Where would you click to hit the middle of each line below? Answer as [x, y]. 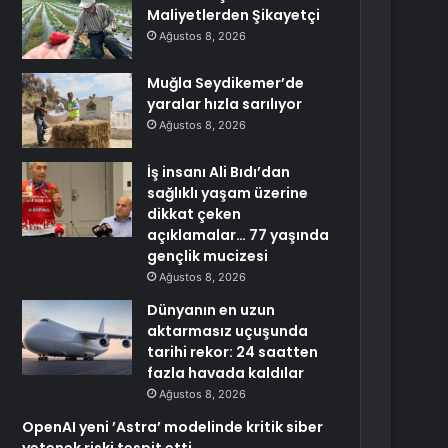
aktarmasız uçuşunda [228, 331]
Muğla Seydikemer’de [226, 83]
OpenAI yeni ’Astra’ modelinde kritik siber [173, 427]
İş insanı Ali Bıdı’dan [219, 172]
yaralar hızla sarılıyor [225, 104]
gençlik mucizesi [208, 256]
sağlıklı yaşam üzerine [228, 193]
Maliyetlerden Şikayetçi [234, 15]
